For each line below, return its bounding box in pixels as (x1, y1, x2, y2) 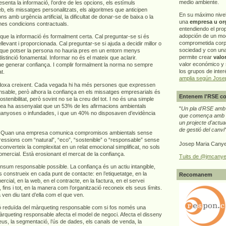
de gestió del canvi (179, 126, 224, 133)
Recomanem (179, 171, 212, 178)
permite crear (179, 54, 213, 61)
